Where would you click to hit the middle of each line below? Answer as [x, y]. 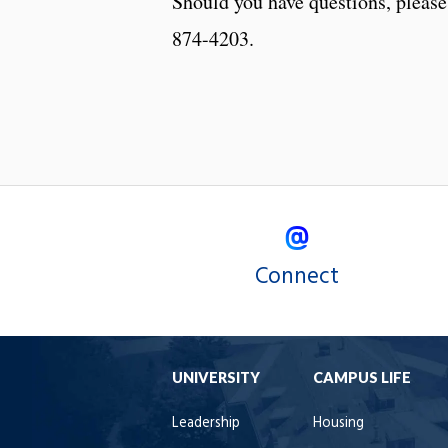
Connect [297, 276]
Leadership [206, 423]
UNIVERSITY [216, 377]
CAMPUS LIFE [362, 377]
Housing [338, 423]
